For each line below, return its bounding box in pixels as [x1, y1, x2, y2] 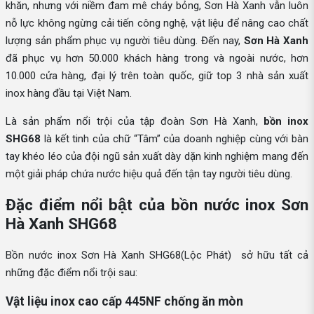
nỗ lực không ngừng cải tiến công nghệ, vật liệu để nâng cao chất [6, 16, 308, 29]
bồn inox [263, 114, 309, 128]
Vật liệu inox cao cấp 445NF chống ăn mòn [6, 294, 243, 308]
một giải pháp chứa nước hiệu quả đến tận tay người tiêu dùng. [6, 167, 292, 180]
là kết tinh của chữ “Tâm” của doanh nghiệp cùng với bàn [41, 132, 308, 145]
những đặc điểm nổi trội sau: [6, 266, 140, 280]
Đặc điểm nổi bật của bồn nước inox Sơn [6, 196, 308, 214]
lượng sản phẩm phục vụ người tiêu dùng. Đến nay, [6, 34, 244, 47]
